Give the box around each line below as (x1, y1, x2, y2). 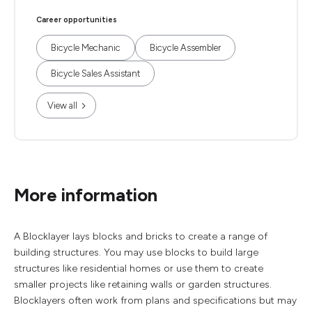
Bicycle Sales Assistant (51, 68, 140, 79)
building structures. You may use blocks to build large (14, 247, 258, 258)
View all (47, 100, 77, 111)
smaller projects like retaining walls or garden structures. (14, 279, 272, 290)
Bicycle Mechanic (51, 42, 120, 53)
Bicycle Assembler (150, 42, 221, 53)
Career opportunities (36, 15, 117, 24)
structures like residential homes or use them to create (14, 263, 263, 274)
